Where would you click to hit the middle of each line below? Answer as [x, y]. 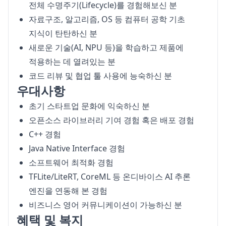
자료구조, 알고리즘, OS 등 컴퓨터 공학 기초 [107, 19]
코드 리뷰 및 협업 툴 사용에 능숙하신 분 [100, 76]
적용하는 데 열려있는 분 [72, 62]
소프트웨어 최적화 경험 [71, 162]
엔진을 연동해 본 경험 [68, 191]
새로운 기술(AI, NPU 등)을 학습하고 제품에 [106, 47]
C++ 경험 [45, 134]
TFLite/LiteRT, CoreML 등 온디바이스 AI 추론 [110, 177]
